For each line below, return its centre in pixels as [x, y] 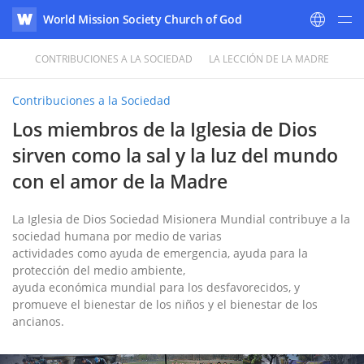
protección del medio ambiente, [99, 270]
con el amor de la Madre [120, 181]
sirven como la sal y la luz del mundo [175, 155]
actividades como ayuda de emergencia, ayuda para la [160, 253]
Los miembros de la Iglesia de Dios [165, 129]
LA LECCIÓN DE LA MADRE [269, 59]
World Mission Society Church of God [143, 19]
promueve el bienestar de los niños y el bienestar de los [165, 304]
